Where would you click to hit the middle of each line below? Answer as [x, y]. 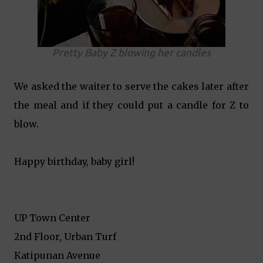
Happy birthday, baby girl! [74, 161]
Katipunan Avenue [57, 255]
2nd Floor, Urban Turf [65, 237]
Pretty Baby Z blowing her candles [131, 53]
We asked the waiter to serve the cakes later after [131, 86]
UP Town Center [52, 218]
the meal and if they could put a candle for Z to [131, 105]
